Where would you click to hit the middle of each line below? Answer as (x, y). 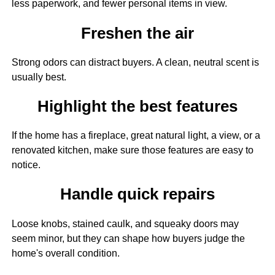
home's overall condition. (65, 253)
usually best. (39, 77)
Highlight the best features (137, 107)
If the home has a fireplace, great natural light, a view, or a (136, 136)
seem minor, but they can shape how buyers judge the (128, 238)
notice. (26, 165)
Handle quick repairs (137, 194)
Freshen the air (137, 33)
